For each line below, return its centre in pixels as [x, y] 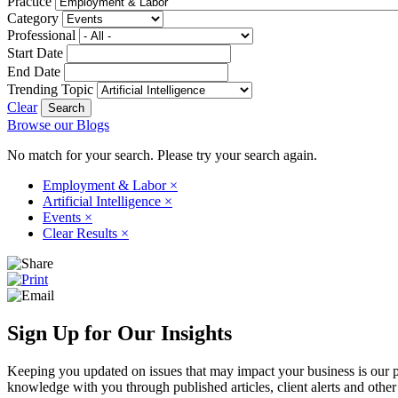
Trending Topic [50, 89]
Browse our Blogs [58, 124]
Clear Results [82, 233]
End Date [34, 71]
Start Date [35, 52]
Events [64, 217]
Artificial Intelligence [103, 201]
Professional [41, 35]
